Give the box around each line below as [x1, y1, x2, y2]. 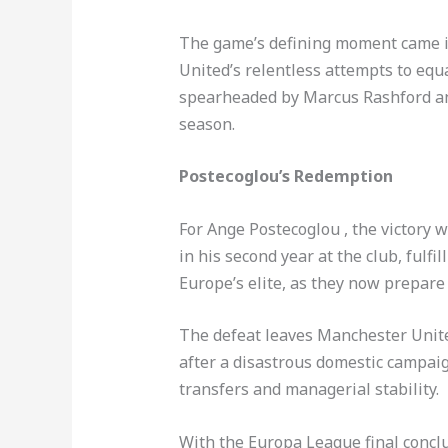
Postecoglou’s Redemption [178, 165, 393, 188]
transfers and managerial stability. [178, 378, 439, 401]
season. [178, 112, 235, 135]
